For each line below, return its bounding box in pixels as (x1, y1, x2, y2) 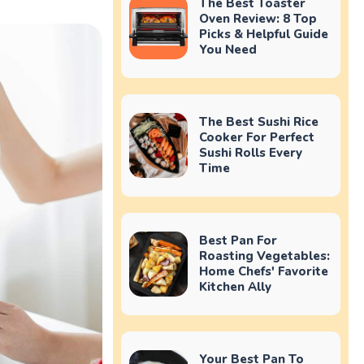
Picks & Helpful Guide (198, 25, 328, 42)
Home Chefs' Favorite (198, 262, 328, 279)
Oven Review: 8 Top (198, 10, 317, 27)
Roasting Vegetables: (198, 247, 330, 264)
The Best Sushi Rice (198, 113, 318, 130)
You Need (198, 41, 257, 58)
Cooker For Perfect (198, 128, 314, 145)
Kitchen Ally (198, 278, 271, 295)
